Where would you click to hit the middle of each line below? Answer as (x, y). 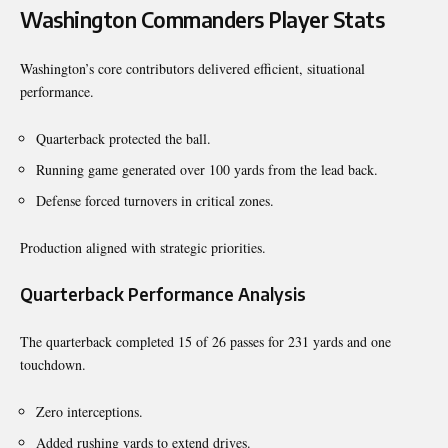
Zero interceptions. (89, 411)
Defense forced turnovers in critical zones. (155, 200)
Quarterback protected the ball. (123, 138)
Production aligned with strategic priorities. (143, 247)
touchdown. (53, 364)
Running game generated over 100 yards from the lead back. (207, 169)
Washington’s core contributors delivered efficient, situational (192, 68)
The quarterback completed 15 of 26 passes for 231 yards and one (205, 341)
